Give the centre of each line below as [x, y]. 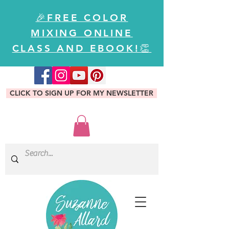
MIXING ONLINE [82, 33]
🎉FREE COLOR [82, 18]
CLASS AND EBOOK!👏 [82, 48]
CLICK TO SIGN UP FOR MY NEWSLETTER [82, 93]
